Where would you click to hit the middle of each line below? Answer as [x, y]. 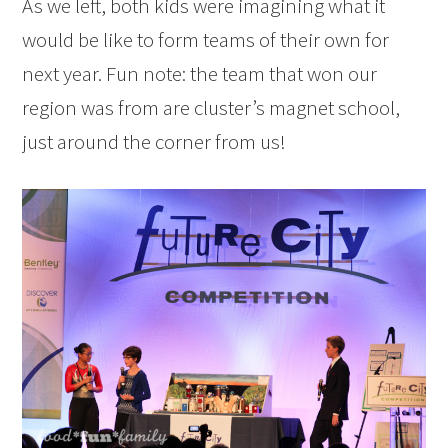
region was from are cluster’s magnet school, [211, 108]
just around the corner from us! [154, 142]
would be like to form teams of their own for [206, 40]
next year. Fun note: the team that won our [200, 74]
